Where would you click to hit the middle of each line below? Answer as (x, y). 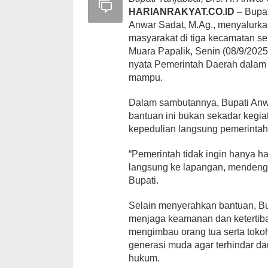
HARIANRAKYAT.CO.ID (182, 12)
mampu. (146, 78)
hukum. (144, 258)
